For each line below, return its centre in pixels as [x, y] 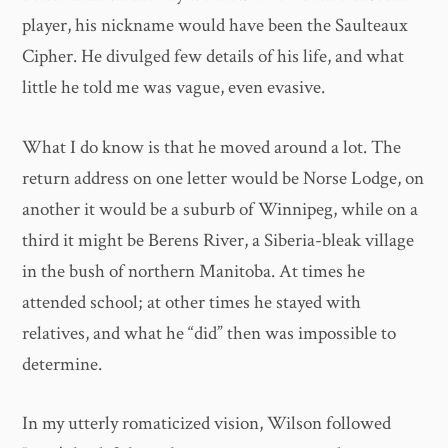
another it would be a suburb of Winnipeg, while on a [220, 209]
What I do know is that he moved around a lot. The [212, 147]
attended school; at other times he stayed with [192, 302]
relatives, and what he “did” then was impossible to [209, 333]
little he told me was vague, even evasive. [174, 88]
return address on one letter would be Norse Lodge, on [223, 178]
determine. [62, 364]
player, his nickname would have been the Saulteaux [215, 26]
